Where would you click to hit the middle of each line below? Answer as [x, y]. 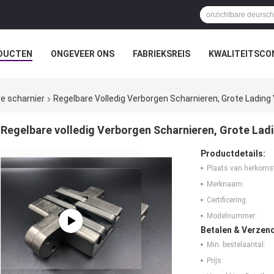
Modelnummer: [232, 216]
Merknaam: [225, 184]
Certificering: [227, 200]
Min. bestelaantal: [236, 245]
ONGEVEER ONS [83, 54]
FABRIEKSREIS [161, 54]
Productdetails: [233, 154]
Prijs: [215, 261]
